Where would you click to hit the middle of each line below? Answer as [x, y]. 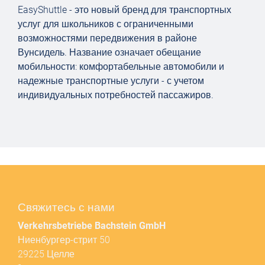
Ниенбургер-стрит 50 [64, 240]
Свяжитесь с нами [66, 207]
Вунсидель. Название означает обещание [109, 52]
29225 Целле [46, 254]
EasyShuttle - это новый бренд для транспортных [125, 9]
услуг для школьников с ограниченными [106, 24]
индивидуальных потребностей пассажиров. [116, 95]
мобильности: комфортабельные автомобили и [121, 66]
